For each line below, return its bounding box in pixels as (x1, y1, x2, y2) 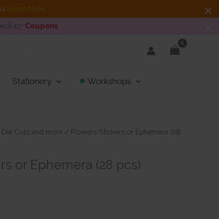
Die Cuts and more (1, 128, 63, 136)
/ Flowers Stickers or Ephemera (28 (63, 128, 180, 136)
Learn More (7, 4, 45, 13)
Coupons (24, 22, 58, 30)
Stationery (12, 76, 51, 86)
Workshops (87, 76, 131, 86)
